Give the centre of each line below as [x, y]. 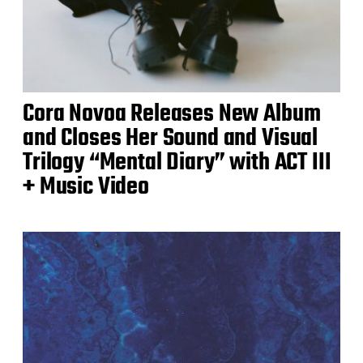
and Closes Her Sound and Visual [171, 138]
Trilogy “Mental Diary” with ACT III [177, 162]
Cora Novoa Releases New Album [172, 114]
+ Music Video [86, 187]
